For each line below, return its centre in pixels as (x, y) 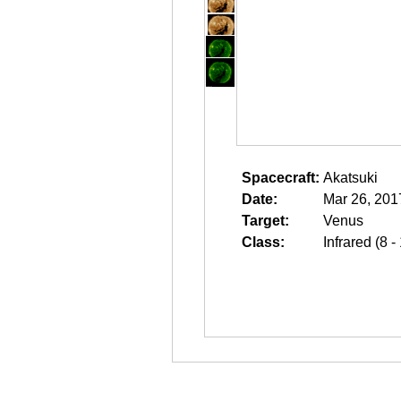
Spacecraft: (281, 178)
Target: (265, 221)
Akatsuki (350, 178)
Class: (263, 242)
